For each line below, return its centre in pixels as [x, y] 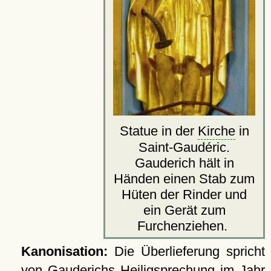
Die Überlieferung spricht [186, 252]
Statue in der [158, 131]
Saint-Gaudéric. [184, 148]
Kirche [216, 131]
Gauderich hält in [184, 163]
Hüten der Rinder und [184, 195]
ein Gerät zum [184, 211]
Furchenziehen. [184, 226]
